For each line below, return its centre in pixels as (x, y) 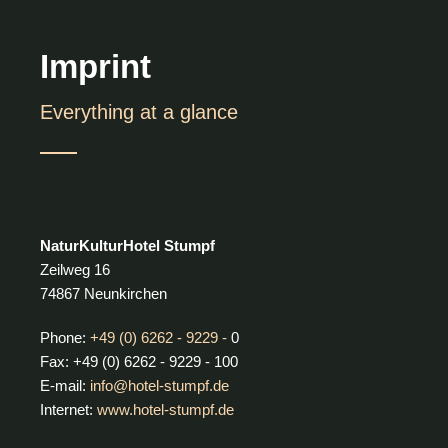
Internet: (69, 410)
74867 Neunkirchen (104, 294)
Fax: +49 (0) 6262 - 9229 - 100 (139, 362)
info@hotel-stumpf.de (160, 386)
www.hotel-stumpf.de (166, 410)
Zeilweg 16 (75, 270)
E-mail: (65, 386)
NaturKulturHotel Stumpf (128, 246)
